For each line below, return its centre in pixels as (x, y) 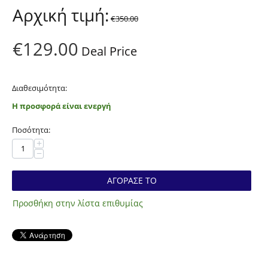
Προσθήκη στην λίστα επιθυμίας (78, 203)
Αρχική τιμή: (61, 15)
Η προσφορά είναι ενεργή (62, 106)
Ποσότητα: (31, 130)
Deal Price (108, 51)
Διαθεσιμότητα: (39, 88)
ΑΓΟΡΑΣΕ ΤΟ (132, 180)
